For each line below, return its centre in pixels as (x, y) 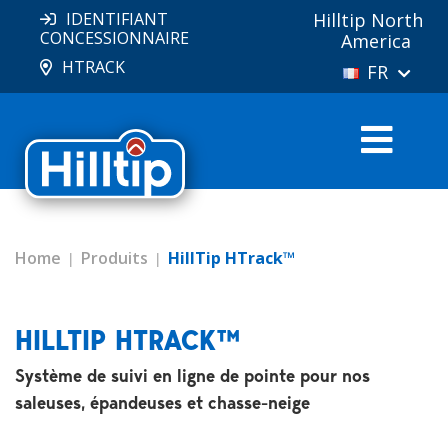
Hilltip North (368, 20)
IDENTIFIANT (117, 19)
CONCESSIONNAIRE (114, 38)
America (376, 41)
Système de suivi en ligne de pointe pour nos (192, 376)
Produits (114, 258)
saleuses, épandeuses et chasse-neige (162, 403)
